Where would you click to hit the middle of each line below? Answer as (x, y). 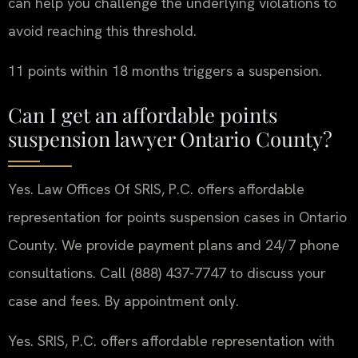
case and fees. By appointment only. (123, 301)
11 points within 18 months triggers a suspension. (165, 70)
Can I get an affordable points (143, 115)
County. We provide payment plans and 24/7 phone (174, 245)
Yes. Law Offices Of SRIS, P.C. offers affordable (156, 189)
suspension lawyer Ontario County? (170, 139)
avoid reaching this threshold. (102, 31)
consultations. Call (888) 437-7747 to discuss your (167, 273)
